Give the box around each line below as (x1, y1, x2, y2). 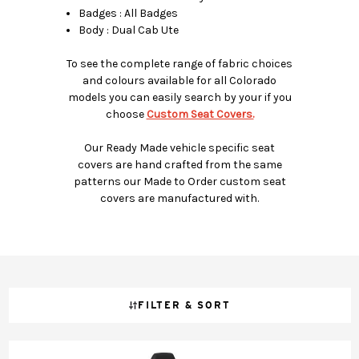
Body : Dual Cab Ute (79, 22, 179, 37)
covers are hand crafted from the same (77, 157, 282, 171)
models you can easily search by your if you (67, 90, 292, 104)
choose (105, 107, 144, 121)
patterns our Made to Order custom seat (73, 174, 286, 188)
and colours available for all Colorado (83, 73, 276, 87)
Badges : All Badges (79, 6, 179, 20)
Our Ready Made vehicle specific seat (84, 140, 275, 155)
